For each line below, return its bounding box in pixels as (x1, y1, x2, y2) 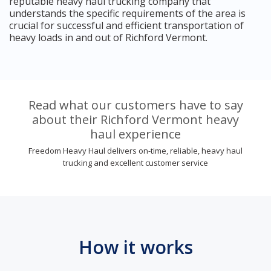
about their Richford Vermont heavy (32, 111, 239, 128)
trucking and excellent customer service (63, 157, 208, 168)
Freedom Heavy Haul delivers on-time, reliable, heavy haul (28, 145, 243, 156)
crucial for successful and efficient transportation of (9, 18, 244, 32)
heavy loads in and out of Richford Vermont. (9, 30, 207, 44)
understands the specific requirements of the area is (9, 6, 246, 20)
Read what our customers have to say (28, 96, 243, 113)
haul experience (90, 125, 181, 142)
